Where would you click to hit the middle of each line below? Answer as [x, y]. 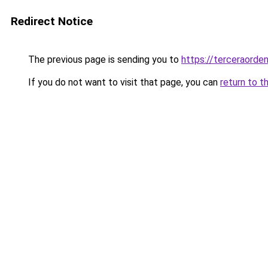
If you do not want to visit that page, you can [123, 82]
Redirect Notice [52, 21]
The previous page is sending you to [103, 60]
